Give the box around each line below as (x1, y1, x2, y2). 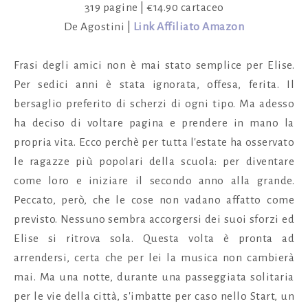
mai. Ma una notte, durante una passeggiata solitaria (14, 270, 294, 283)
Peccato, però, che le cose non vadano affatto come (14, 193, 294, 206)
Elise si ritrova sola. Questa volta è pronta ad (14, 232, 294, 245)
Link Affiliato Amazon (133, 20, 245, 33)
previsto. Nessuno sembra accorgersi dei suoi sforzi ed (14, 212, 294, 225)
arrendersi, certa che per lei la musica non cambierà (14, 251, 294, 264)
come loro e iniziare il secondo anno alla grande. (14, 174, 294, 187)
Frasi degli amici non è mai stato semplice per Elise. (14, 58, 294, 71)
